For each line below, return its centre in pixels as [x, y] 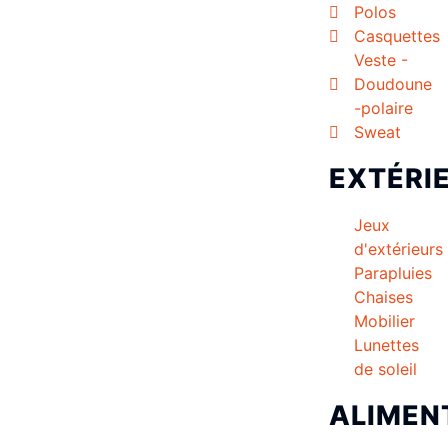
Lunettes [386, 344]
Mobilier [384, 320]
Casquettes [396, 35]
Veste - [380, 59]
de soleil [385, 368]
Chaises [383, 296]
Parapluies [392, 272]
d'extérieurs [398, 248]
